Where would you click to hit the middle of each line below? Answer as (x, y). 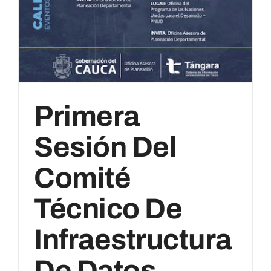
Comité (83, 178)
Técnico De (108, 209)
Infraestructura (133, 240)
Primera (87, 117)
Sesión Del (106, 148)
